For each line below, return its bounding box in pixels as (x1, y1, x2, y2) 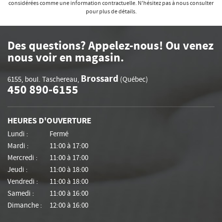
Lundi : (7, 129, 28, 139)
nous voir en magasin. (7, 50, 124, 66)
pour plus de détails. (85, 7, 137, 15)
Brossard (81, 72, 118, 86)
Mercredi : (7, 153, 38, 163)
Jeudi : (7, 165, 28, 174)
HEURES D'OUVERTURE (7, 114, 91, 127)
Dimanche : (7, 200, 42, 210)
